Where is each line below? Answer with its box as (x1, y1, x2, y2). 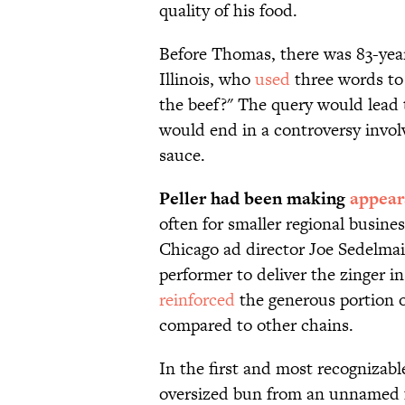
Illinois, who (159, 67, 255, 92)
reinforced (159, 287, 235, 313)
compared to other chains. (159, 313, 353, 338)
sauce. (159, 143, 205, 168)
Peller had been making (159, 186, 350, 212)
